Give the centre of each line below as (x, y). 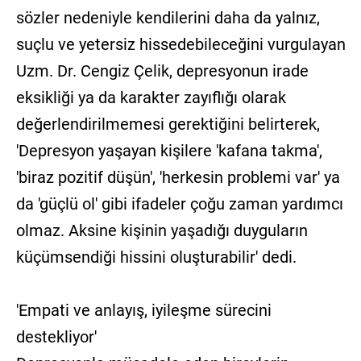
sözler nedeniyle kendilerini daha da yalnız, (168, 17)
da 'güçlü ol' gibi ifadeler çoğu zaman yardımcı (179, 203)
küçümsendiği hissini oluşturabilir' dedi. (156, 257)
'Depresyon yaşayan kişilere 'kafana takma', (169, 150)
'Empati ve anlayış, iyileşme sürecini (143, 310)
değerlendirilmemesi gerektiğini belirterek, (168, 124)
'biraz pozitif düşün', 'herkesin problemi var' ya (178, 177)
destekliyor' (56, 336)
